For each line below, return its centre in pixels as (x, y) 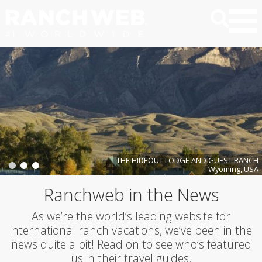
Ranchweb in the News (131, 194)
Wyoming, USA (233, 169)
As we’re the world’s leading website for (131, 216)
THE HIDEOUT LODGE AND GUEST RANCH (187, 160)
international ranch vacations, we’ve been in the (131, 230)
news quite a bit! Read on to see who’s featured (131, 244)
